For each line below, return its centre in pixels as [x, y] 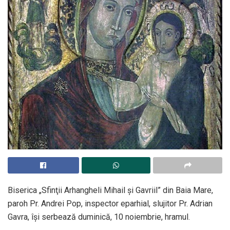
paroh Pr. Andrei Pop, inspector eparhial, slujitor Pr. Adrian [110, 204]
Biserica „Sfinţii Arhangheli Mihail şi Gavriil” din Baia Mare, [110, 190]
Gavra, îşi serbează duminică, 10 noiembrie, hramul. [99, 217]
